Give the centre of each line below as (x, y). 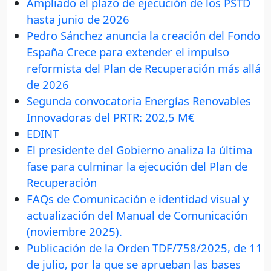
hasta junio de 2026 (78, 19)
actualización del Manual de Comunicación (137, 215)
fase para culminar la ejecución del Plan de (137, 166)
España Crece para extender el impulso (128, 52)
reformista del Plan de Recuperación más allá (144, 68)
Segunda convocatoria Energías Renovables (139, 101)
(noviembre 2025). (74, 232)
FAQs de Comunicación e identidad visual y (138, 199)
